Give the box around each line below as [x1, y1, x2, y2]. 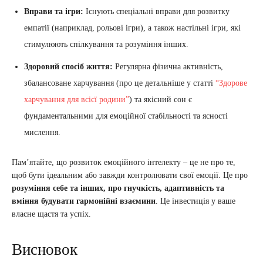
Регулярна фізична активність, [113, 62, 223, 71]
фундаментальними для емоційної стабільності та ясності [24, 111, 228, 120]
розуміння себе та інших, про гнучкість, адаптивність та [12, 183, 224, 193]
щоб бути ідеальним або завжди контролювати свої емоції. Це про [12, 170, 248, 180]
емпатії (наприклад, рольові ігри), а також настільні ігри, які [24, 23, 241, 32]
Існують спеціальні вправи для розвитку [83, 6, 230, 16]
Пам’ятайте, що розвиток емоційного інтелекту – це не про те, [12, 157, 235, 167]
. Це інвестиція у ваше [156, 196, 235, 205]
